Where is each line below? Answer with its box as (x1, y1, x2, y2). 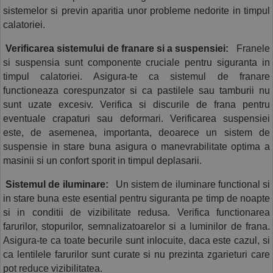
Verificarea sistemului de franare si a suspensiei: (3, 43, 229, 54)
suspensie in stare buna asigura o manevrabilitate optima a (3, 141, 270, 152)
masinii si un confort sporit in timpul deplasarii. (3, 155, 202, 166)
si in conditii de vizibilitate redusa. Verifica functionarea (3, 207, 270, 218)
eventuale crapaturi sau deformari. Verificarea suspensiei (3, 113, 270, 124)
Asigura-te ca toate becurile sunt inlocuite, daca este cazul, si (3, 235, 270, 246)
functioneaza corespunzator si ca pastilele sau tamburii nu (3, 85, 270, 96)
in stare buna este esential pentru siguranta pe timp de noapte (3, 193, 270, 204)
